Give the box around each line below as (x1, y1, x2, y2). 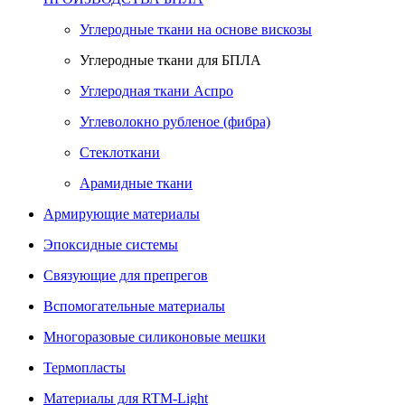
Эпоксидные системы (43, 237, 178, 253)
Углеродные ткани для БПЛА (80, 52, 261, 69)
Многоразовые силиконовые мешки (43, 329, 266, 345)
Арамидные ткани (80, 175, 193, 192)
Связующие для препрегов (43, 268, 208, 284)
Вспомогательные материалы (43, 298, 225, 315)
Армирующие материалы (43, 206, 200, 222)
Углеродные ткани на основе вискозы (80, 22, 312, 38)
